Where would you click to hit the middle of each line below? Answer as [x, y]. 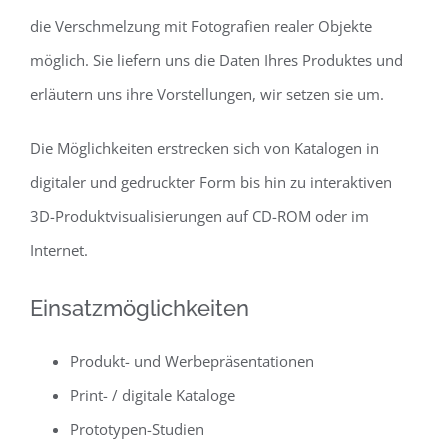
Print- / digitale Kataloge [152, 394]
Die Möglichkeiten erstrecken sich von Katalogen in [204, 147]
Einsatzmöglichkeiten [139, 307]
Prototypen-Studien [137, 428]
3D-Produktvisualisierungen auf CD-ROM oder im [199, 215]
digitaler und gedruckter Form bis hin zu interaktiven [211, 181]
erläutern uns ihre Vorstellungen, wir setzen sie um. [207, 93]
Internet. [59, 249]
